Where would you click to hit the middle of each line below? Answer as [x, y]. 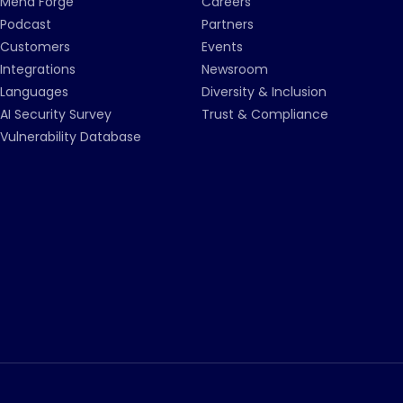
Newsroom [235, 69]
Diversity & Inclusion [264, 92]
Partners [228, 24]
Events [222, 47]
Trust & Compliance [265, 114]
